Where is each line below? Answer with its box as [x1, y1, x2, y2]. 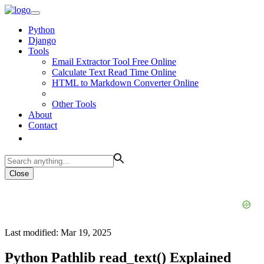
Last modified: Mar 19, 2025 [5, 227, 111, 237]
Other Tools [52, 99, 96, 109]
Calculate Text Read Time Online [52, 67, 176, 77]
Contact [28, 120, 57, 130]
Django [28, 35, 56, 45]
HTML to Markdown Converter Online [52, 78, 199, 88]
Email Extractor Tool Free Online [52, 57, 176, 67]
